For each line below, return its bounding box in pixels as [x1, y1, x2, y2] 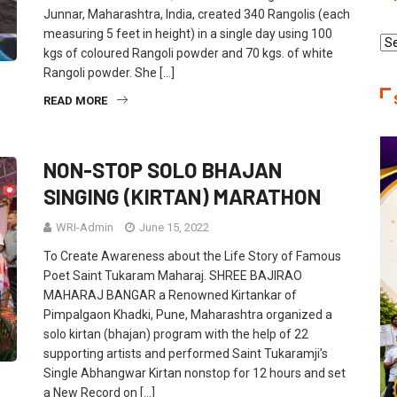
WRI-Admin [56, 221, 113, 234]
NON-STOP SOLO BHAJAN [43, 157, 282, 183]
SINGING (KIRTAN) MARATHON [43, 183, 321, 209]
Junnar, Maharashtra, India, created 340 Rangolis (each [43, 7, 350, 21]
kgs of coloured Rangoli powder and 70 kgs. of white [43, 46, 333, 60]
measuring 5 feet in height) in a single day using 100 [43, 27, 332, 41]
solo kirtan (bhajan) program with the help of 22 [43, 327, 308, 341]
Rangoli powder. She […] [43, 66, 175, 80]
